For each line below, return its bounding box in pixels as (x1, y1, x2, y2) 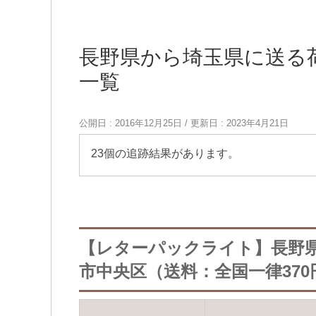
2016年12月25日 (115, 118, 182, 129)
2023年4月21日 (226, 118, 288, 129)
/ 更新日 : (182, 118, 226, 129)
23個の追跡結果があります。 (91, 147, 239, 159)
